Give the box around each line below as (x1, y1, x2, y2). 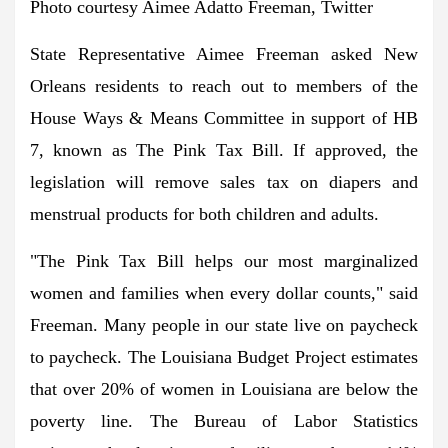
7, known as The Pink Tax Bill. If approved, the (30, 139, 418, 160)
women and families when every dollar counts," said (30, 282, 418, 303)
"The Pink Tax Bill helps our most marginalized (30, 250, 418, 271)
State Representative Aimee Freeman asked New (30, 43, 418, 64)
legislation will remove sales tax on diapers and (30, 171, 418, 192)
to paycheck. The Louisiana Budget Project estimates (30, 346, 418, 367)
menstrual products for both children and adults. (30, 203, 379, 224)
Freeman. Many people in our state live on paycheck (30, 314, 418, 335)
